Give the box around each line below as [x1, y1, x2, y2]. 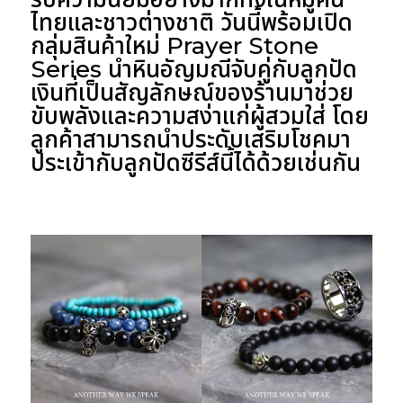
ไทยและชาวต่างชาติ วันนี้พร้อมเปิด [30, 7, 353, 37]
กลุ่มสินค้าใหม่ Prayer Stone [30, 31, 318, 60]
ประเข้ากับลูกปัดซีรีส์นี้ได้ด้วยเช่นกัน [30, 148, 361, 177]
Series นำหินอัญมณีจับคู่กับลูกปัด [30, 54, 357, 84]
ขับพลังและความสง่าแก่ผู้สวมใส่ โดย [30, 101, 369, 130]
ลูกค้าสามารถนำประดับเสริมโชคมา [30, 124, 351, 154]
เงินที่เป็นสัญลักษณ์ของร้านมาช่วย [30, 77, 354, 107]
